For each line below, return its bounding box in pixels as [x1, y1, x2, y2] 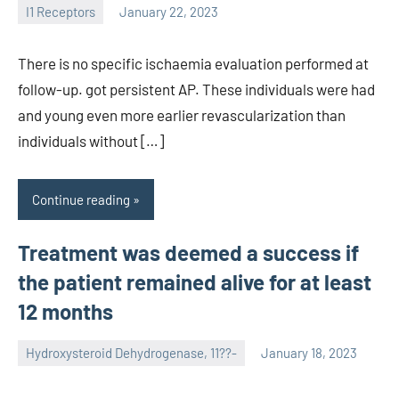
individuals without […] [18, 132, 164, 151]
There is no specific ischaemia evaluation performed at [18, 54, 369, 73]
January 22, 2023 [119, 3, 218, 20]
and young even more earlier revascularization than [18, 106, 346, 125]
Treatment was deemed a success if [18, 239, 359, 265]
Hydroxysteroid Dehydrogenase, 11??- [26, 345, 237, 361]
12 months [18, 297, 113, 324]
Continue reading [32, 191, 130, 208]
